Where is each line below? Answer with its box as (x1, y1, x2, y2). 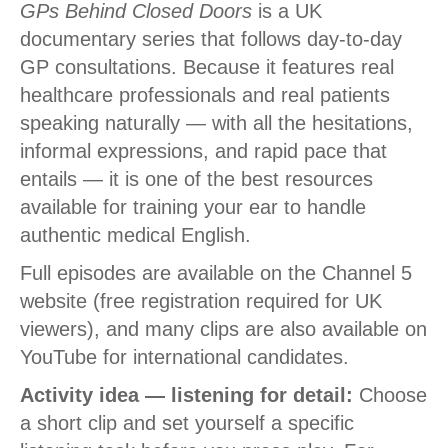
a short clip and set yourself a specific (20, 412, 354, 435)
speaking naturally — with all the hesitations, (20, 112, 413, 135)
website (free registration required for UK (20, 290, 382, 313)
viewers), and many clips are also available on (20, 318, 427, 341)
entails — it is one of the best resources (20, 168, 373, 191)
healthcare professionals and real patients (20, 84, 390, 107)
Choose (353, 384, 427, 407)
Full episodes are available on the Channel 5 (20, 262, 412, 285)
